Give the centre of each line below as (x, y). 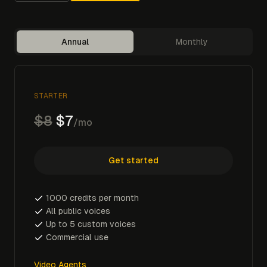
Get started (133, 161)
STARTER (51, 96)
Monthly (192, 41)
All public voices (78, 211)
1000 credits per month (92, 198)
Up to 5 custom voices (91, 224)
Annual (75, 41)
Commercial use (77, 237)
